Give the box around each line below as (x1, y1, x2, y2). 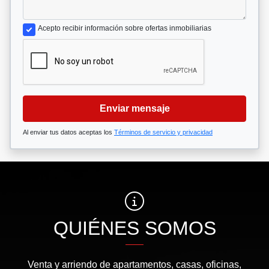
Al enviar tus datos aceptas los (23, 128, 114, 136)
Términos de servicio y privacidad (114, 128, 213, 136)
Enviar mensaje (99, 103, 170, 113)
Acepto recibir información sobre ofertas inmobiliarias (38, 23, 211, 32)
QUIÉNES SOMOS (53, 217, 216, 239)
